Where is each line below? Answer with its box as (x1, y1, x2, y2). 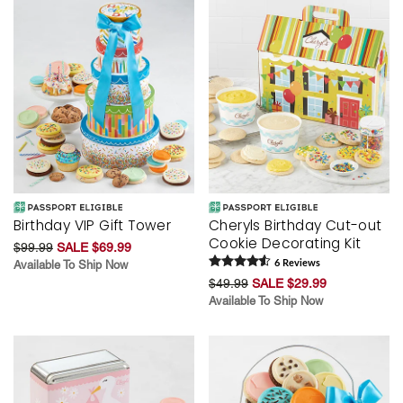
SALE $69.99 (57, 240, 131, 255)
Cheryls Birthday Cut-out (209, 216, 382, 236)
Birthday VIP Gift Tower (13, 216, 172, 236)
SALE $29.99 (252, 276, 327, 291)
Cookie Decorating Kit (209, 234, 362, 254)
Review (280, 258, 316, 269)
